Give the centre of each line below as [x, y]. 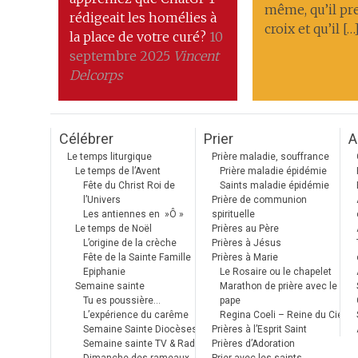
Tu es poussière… [122, 300]
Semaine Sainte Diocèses [140, 329]
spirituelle [233, 214]
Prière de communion [259, 200]
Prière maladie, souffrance [270, 157]
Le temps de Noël [113, 229]
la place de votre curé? [138, 37]
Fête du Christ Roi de [129, 185]
